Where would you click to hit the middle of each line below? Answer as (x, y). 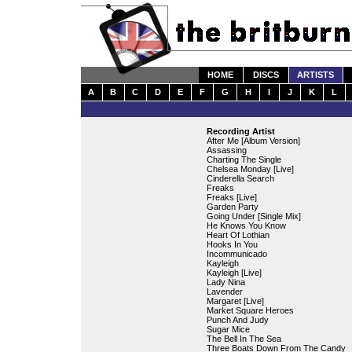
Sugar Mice (228, 329)
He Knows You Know (246, 225)
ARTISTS (315, 75)
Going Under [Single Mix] (253, 216)
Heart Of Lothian (238, 235)
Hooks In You (232, 244)
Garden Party (232, 207)
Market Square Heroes (250, 310)
